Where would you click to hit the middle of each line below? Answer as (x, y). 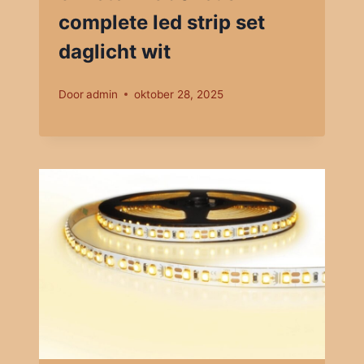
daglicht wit (115, 51)
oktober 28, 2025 (179, 94)
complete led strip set (162, 22)
